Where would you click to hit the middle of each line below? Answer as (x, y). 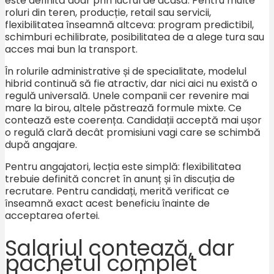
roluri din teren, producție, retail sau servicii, (108, 13)
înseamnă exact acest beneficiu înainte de (107, 204)
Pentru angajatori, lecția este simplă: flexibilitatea (123, 167)
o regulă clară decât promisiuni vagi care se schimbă (133, 133)
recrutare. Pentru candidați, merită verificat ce (117, 191)
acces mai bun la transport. (71, 50)
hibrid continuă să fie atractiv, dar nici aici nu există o (131, 84)
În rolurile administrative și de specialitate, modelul (126, 72)
